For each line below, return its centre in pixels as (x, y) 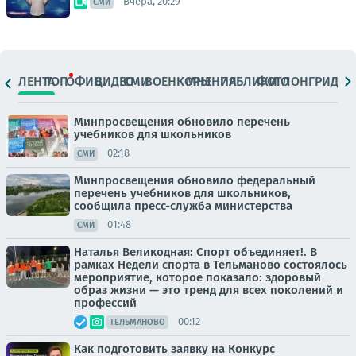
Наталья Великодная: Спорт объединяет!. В (195, 252)
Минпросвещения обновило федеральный (195, 180)
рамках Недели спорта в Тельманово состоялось (211, 264)
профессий (105, 302)
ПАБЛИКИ (248, 81)
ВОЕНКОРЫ (178, 81)
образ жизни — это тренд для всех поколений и (209, 290)
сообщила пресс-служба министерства (183, 205)
